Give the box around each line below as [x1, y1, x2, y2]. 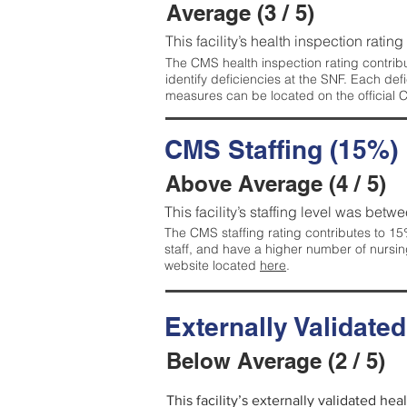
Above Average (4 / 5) [165, 171, 386, 196]
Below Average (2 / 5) [166, 348, 385, 373]
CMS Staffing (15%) [164, 134, 398, 164]
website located [164, 257, 260, 273]
